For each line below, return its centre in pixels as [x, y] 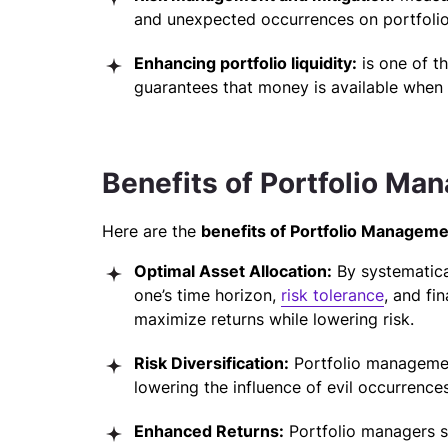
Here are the [151, 231]
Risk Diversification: [211, 363]
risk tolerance [332, 295]
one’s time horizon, [207, 295]
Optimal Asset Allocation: [233, 271]
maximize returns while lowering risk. [274, 319]
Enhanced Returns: [209, 431]
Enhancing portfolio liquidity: [245, 63]
